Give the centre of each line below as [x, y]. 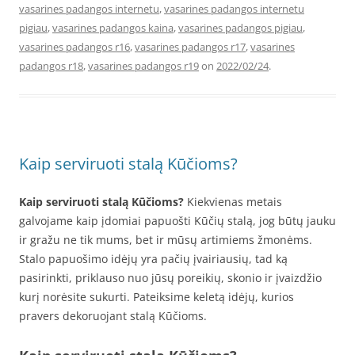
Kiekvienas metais [235, 201]
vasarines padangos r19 [143, 65]
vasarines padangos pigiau [240, 27]
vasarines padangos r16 [74, 46]
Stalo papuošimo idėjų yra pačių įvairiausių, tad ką [153, 258]
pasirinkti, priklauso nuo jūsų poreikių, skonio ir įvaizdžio [170, 277]
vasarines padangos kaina [113, 27]
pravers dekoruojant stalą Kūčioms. [113, 315]
